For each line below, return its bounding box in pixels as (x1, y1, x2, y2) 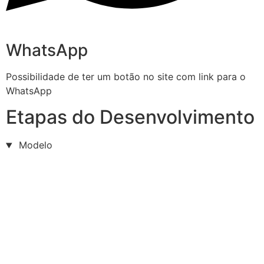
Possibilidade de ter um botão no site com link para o (6, 71, 246, 83)
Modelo (15, 139, 52, 151)
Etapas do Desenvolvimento (6, 105, 255, 129)
